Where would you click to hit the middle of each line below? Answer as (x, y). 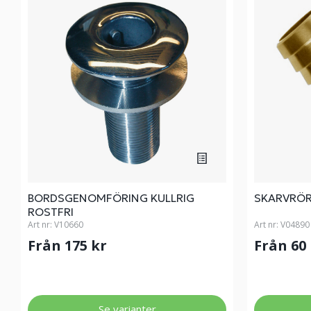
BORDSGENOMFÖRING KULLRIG (111, 198)
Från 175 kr (69, 245)
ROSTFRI (51, 212)
